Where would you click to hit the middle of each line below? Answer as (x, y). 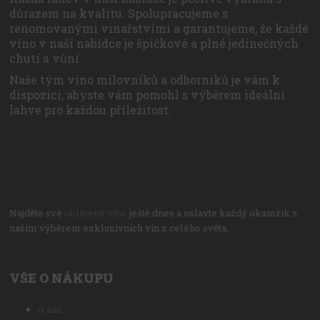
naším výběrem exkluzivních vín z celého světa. (119, 228)
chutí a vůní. (46, 59)
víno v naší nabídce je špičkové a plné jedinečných (154, 44)
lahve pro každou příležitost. (91, 109)
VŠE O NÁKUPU (62, 278)
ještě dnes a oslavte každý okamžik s (212, 213)
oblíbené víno (96, 213)
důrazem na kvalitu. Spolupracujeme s (119, 14)
